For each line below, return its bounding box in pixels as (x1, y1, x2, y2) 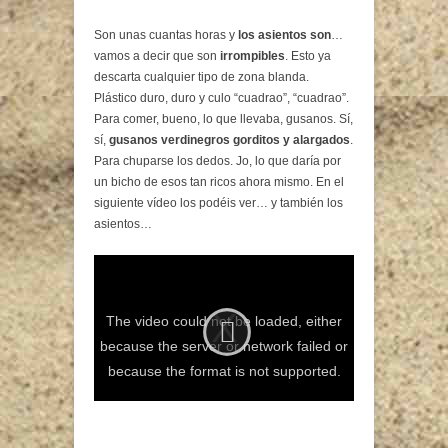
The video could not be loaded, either (106, 312, 342, 329)
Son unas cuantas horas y (94, 27, 238, 42)
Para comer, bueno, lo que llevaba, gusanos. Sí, (94, 111, 353, 126)
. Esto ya (285, 48, 331, 63)
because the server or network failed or (100, 337, 348, 354)
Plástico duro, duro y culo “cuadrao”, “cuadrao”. (94, 90, 349, 105)
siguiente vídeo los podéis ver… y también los (94, 195, 343, 210)
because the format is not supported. (107, 362, 341, 379)
